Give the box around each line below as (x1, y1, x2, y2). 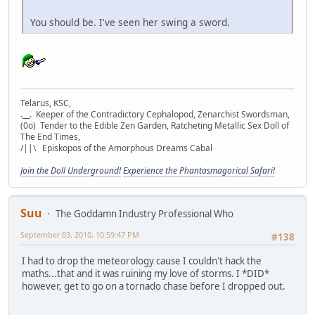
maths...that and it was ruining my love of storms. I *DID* (22, 267, 269, 281)
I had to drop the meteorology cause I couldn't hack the (22, 255, 262, 268)
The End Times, (20, 130, 80, 143)
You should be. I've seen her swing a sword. (30, 15, 230, 30)
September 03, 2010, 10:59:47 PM (20, 229, 139, 240)
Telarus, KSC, (20, 96, 71, 109)
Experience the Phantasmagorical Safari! (123, 164, 275, 176)
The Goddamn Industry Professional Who (56, 207, 233, 220)
